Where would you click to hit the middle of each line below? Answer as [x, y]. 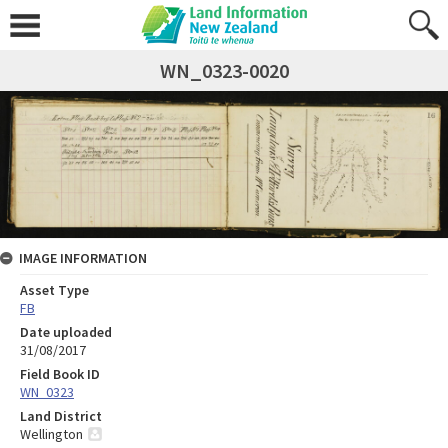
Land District [61, 415]
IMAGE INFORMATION [83, 257]
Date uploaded [66, 331]
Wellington [51, 433]
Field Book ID [60, 373]
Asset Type [54, 289]
